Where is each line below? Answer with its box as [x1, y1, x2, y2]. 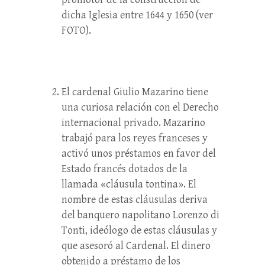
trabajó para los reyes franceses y [62, 132, 208, 144]
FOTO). [62, 24, 91, 37]
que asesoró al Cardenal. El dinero [62, 240, 211, 252]
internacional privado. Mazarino [62, 117, 205, 129]
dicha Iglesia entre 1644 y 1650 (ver [62, 9, 213, 21]
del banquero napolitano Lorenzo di [62, 209, 219, 221]
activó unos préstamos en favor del [62, 147, 216, 160]
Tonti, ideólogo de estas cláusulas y [62, 224, 217, 237]
